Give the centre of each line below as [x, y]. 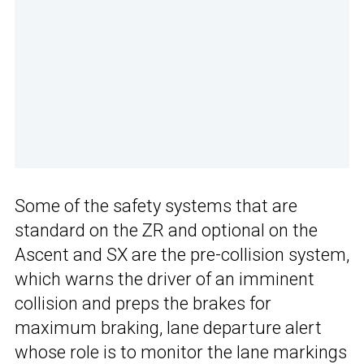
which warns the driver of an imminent [165, 279]
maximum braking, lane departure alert [168, 328]
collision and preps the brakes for [143, 304]
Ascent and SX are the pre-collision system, [182, 255]
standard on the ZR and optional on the [166, 231]
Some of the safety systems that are [156, 206]
